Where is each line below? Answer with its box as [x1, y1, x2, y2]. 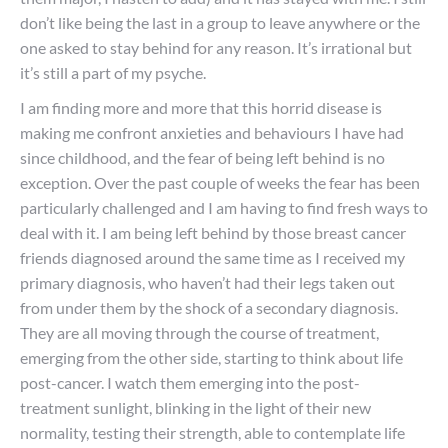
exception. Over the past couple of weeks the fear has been [20, 173, 420, 192]
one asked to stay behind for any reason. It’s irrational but [20, 38, 412, 57]
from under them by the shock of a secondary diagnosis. [20, 298, 398, 317]
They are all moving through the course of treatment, [20, 323, 379, 342]
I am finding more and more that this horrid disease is [20, 98, 382, 117]
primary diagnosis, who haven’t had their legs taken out [20, 273, 395, 292]
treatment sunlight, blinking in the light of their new [20, 398, 371, 417]
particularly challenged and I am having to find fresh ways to [20, 198, 428, 217]
